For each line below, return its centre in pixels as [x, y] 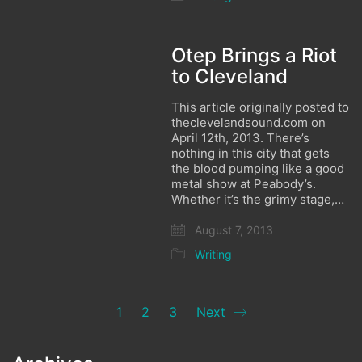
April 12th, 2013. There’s [241, 138]
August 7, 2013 [233, 230]
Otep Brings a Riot [255, 55]
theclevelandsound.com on [249, 122]
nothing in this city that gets [251, 153]
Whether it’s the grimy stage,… [258, 199]
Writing [214, 254]
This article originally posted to [261, 107]
